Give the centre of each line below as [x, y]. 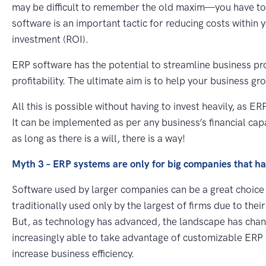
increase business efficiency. [73, 253]
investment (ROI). [50, 39]
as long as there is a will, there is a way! [99, 138]
